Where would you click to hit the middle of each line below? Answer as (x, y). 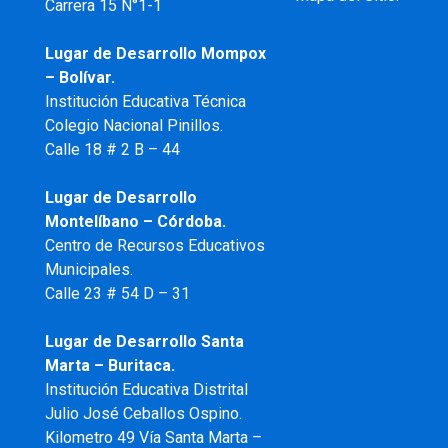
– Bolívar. (79, 77)
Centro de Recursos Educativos (154, 245)
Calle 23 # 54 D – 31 (117, 293)
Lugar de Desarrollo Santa (144, 341)
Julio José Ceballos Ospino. (143, 413)
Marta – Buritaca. (109, 365)
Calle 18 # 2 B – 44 (112, 149)
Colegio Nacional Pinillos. (133, 125)
